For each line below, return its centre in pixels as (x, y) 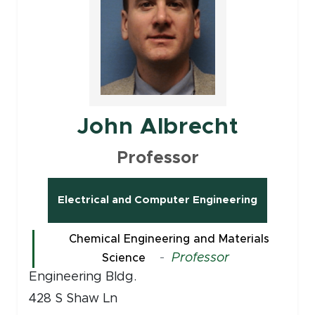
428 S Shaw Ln (73, 299)
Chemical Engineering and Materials (169, 239)
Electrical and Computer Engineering (157, 200)
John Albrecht (157, 127)
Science (124, 258)
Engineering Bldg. (82, 277)
